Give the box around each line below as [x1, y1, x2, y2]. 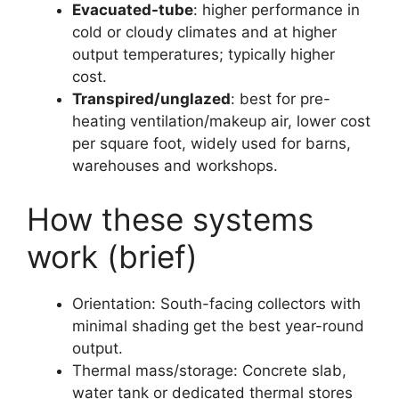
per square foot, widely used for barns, [72, 134, 351, 153]
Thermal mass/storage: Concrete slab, [72, 361, 346, 379]
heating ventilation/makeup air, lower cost [72, 112, 370, 131]
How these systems [27, 199, 313, 238]
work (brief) [27, 237, 198, 275]
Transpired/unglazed [72, 90, 231, 109]
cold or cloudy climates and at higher [72, 23, 337, 42]
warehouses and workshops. [72, 157, 278, 175]
